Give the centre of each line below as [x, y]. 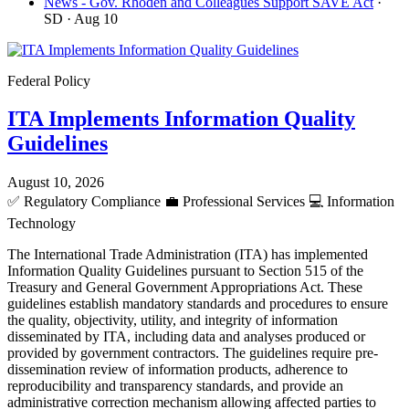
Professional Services [244, 202]
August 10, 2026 [56, 183]
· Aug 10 [92, 18]
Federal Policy [49, 80]
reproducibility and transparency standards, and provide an [175, 386]
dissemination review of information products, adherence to [178, 370]
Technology [42, 224]
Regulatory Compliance [92, 202]
